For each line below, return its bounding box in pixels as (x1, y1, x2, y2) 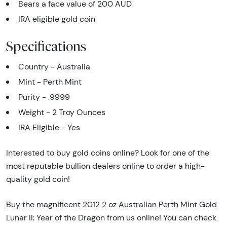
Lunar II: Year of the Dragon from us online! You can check (6, 213, 216, 223)
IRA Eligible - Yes (18, 123, 80, 133)
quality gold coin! (6, 174, 70, 184)
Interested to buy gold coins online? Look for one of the (6, 148, 209, 158)
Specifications (6, 38, 87, 55)
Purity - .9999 (18, 92, 70, 102)
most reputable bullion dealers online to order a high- (6, 161, 205, 171)
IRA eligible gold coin (18, 14, 95, 24)
